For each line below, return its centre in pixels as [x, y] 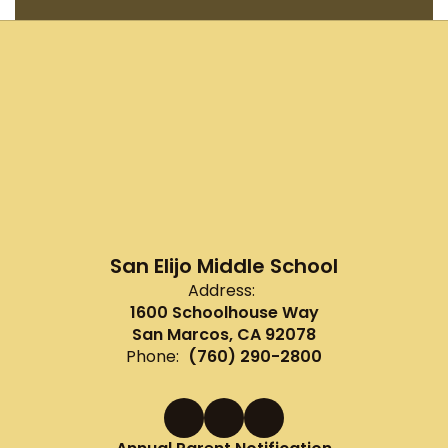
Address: [221, 291]
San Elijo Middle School [224, 266]
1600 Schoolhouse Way [224, 313]
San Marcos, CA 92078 [224, 335]
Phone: [152, 357]
